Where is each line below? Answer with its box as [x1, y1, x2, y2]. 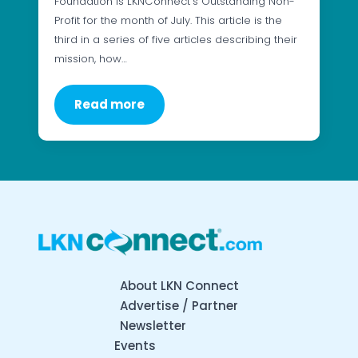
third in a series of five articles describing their [54, 31, 297, 47]
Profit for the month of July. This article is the [54, 12, 282, 28]
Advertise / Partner [119, 296, 238, 314]
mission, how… [54, 50, 127, 66]
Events [114, 336, 157, 354]
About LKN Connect [119, 276, 239, 294]
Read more [74, 95, 145, 113]
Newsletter [119, 316, 186, 334]
